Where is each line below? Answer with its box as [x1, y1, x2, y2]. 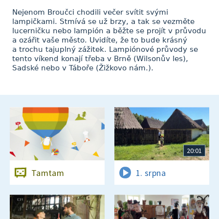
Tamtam [31, 167, 65, 178]
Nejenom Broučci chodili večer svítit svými [12, 8, 168, 17]
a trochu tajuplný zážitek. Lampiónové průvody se [12, 45, 198, 54]
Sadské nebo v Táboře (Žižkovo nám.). [12, 64, 153, 72]
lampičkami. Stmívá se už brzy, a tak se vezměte [12, 17, 195, 26]
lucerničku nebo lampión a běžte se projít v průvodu [12, 26, 206, 35]
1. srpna [136, 167, 166, 178]
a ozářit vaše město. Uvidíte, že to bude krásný [12, 36, 187, 44]
